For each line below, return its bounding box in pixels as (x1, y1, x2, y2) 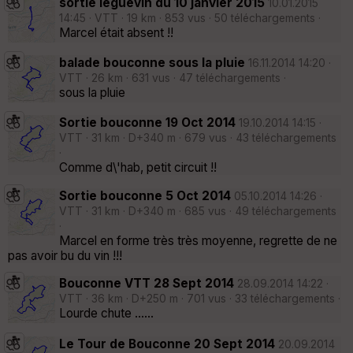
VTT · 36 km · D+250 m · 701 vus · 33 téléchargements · (59, 292, 340, 306)
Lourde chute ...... (59, 306, 154, 321)
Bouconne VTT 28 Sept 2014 (59, 276, 234, 292)
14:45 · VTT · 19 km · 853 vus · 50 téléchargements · (59, 11, 321, 24)
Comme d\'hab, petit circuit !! (59, 160, 217, 176)
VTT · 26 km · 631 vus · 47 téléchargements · (59, 71, 286, 84)
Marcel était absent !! (59, 24, 173, 40)
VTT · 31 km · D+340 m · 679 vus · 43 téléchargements (59, 132, 336, 145)
